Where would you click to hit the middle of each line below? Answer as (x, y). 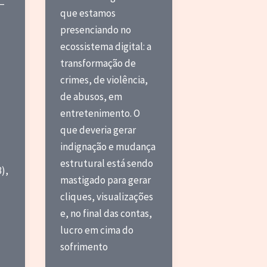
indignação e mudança (108, 146)
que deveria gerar (98, 130)
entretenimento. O (100, 113)
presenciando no (96, 30)
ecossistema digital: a (106, 46)
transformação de (98, 63)
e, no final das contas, (106, 213)
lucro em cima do (97, 230)
